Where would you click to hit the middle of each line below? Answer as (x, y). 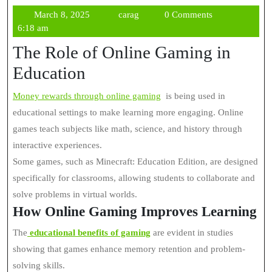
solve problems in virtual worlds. (75, 194)
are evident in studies (192, 233)
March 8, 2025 (62, 15)
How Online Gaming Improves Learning (135, 211)
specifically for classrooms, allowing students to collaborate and (134, 178)
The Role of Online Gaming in (122, 52)
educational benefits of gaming (90, 233)
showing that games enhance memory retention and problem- (129, 249)
